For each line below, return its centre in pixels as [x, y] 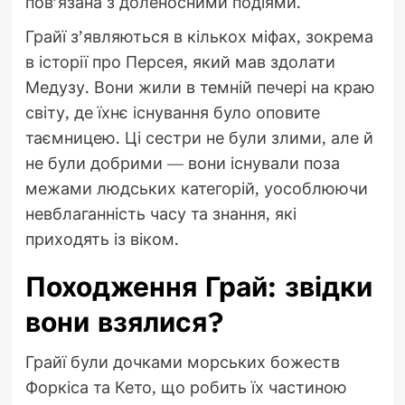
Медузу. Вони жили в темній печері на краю [200, 87]
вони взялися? [124, 323]
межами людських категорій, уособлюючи [196, 188]
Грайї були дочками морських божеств [182, 362]
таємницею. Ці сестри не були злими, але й [199, 138]
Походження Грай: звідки [198, 287]
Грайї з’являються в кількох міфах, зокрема [199, 37]
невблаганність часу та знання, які [160, 214]
